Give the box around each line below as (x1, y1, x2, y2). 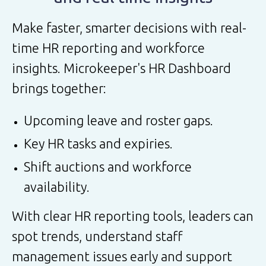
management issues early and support (12, 248, 232, 264)
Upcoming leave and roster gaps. (24, 112, 213, 128)
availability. (24, 179, 90, 194)
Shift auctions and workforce (24, 159, 192, 174)
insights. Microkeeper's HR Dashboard (12, 60, 231, 75)
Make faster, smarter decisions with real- (12, 20, 246, 35)
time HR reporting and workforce (12, 40, 205, 55)
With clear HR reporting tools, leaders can (12, 208, 254, 223)
